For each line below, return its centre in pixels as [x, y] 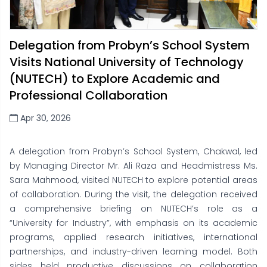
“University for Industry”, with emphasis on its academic [133, 223]
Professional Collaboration [89, 95]
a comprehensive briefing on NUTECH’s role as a [133, 209]
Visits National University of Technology [127, 62]
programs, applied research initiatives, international [133, 237]
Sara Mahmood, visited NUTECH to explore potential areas [133, 180]
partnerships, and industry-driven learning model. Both [133, 252]
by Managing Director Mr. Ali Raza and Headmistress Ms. [133, 166]
